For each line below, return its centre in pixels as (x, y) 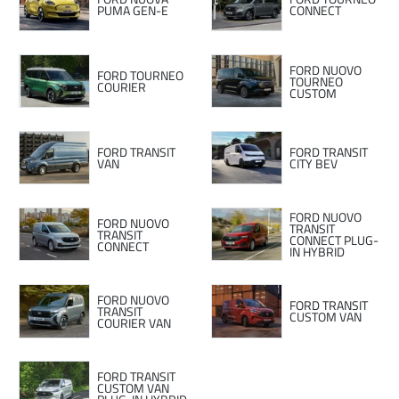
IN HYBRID (317, 252)
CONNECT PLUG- (334, 240)
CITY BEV (313, 164)
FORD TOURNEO (140, 76)
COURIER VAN (134, 322)
